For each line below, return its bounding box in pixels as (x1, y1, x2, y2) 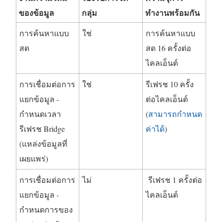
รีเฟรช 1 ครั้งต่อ (146, 174, 202, 185)
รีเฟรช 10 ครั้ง (146, 79, 194, 90)
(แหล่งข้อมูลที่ (19, 138, 67, 149)
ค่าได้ (146, 123, 165, 134)
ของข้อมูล (18, 7, 54, 19)
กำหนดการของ (19, 204, 73, 215)
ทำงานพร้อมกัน (145, 7, 200, 19)
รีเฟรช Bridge (19, 123, 65, 134)
